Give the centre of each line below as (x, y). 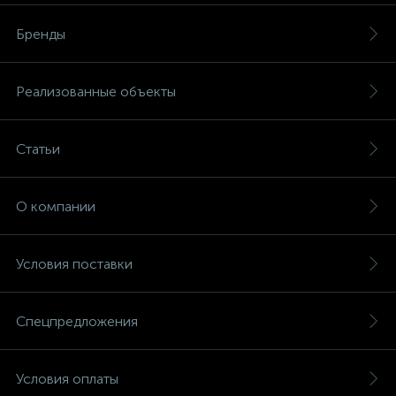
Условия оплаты (67, 379)
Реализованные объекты (96, 91)
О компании (56, 206)
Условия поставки (74, 264)
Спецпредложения (77, 321)
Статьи (38, 149)
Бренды (41, 34)
